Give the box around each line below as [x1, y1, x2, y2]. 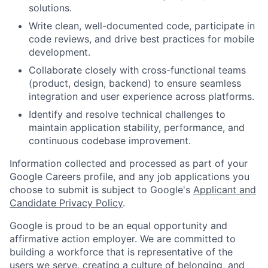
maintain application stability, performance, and [29, 121, 245, 134]
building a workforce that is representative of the [10, 246, 233, 258]
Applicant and [193, 184, 256, 196]
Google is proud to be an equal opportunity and [10, 220, 227, 232]
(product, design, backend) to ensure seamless [29, 77, 241, 90]
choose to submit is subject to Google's [10, 184, 193, 196]
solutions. [29, 2, 72, 14]
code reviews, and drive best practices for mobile [29, 33, 254, 45]
